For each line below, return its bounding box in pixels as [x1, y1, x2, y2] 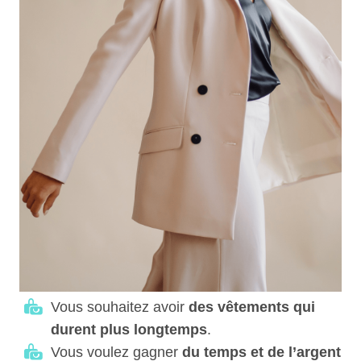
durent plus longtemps [51, 322, 207, 338]
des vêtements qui [189, 299, 315, 315]
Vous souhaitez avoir [51, 299, 189, 315]
